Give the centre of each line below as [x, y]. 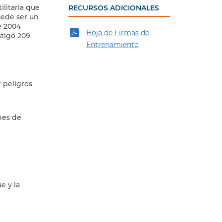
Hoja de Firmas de [117, 32]
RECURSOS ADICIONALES [113, 8]
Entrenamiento [112, 44]
